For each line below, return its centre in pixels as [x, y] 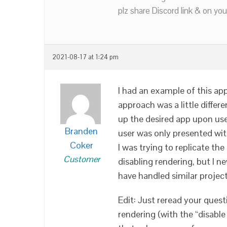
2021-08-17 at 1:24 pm [85, 57]
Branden [81, 131]
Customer [81, 159]
